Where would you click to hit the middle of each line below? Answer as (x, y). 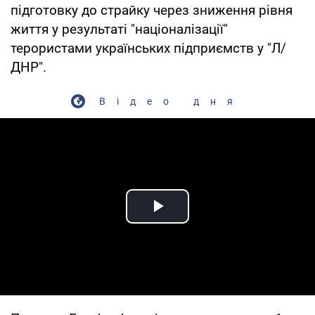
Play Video (208, 222)
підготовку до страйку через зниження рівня (152, 10)
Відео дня (172, 101)
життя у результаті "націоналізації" (119, 29)
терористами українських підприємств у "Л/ (148, 48)
